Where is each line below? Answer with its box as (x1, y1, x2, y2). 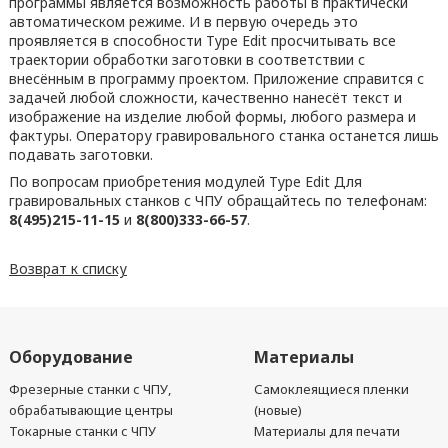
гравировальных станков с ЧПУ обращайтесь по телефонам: (8, 191, 427, 210)
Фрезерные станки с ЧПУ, (8, 380, 171, 398)
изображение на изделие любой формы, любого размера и (8, 107, 416, 126)
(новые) (254, 401, 303, 419)
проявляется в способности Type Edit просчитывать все (8, 31, 396, 50)
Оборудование (8, 346, 133, 368)
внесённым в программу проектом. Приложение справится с (8, 69, 424, 88)
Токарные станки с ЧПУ (8, 422, 156, 440)
